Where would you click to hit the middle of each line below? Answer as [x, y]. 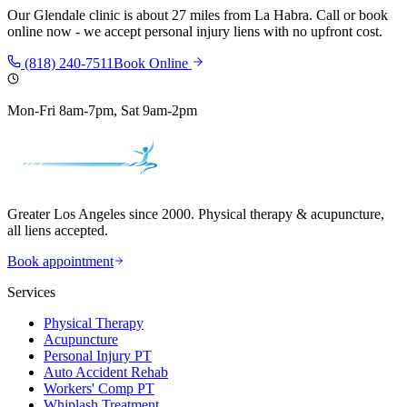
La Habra [282, 15]
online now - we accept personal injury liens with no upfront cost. [195, 32]
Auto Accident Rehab [106, 372]
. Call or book [348, 15]
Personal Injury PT [98, 356]
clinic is [111, 15]
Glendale [60, 15]
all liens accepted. [58, 231]
